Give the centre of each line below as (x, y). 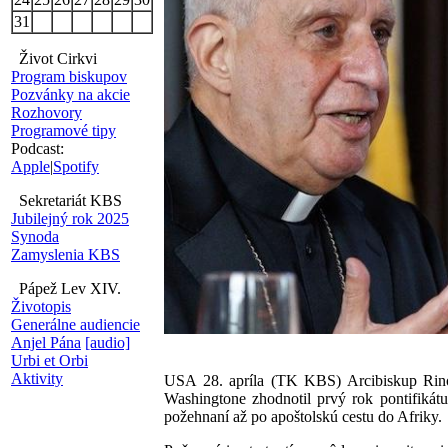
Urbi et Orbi (49, 360)
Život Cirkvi (54, 58)
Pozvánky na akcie (70, 94)
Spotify (76, 166)
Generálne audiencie (75, 324)
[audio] (107, 342)
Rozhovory (46, 112)
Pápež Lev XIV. (66, 288)
